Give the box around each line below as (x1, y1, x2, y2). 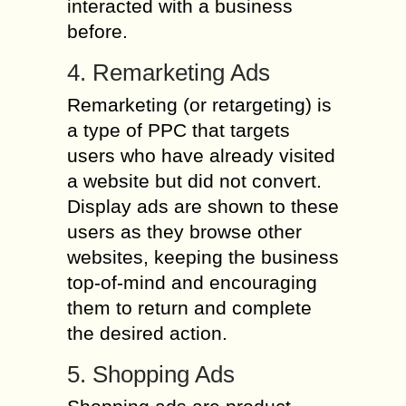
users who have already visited (67, 145, 335, 166)
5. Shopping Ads (67, 361, 235, 388)
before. (67, 21, 128, 42)
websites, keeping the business (67, 246, 339, 267)
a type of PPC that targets (67, 120, 290, 140)
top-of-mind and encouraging (67, 272, 317, 293)
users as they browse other (67, 221, 302, 242)
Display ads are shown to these (67, 196, 339, 217)
